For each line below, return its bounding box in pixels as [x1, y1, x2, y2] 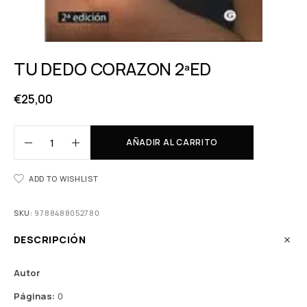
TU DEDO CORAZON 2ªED [14, 57, 212, 81]
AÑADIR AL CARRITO [125, 136, 219, 148]
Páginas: [14, 290, 56, 302]
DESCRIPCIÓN [14, 233, 86, 246]
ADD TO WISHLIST [29, 173, 99, 184]
